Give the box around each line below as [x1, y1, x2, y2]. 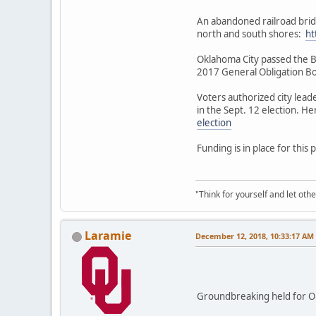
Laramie [85, 228, 131, 244]
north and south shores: [197, 28, 305, 41]
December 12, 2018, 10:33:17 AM [195, 231, 314, 242]
